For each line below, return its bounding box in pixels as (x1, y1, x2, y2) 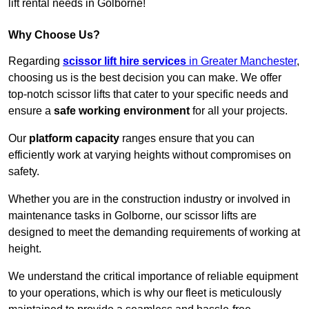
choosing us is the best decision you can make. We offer (8, 72, 281, 84)
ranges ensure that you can (119, 132, 255, 145)
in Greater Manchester (186, 55, 297, 68)
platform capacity (29, 132, 119, 145)
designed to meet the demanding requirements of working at (8, 226, 300, 239)
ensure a (8, 105, 54, 117)
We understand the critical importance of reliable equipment (8, 270, 298, 283)
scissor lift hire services (63, 55, 186, 68)
